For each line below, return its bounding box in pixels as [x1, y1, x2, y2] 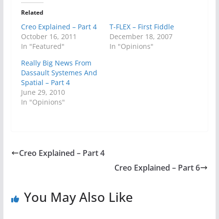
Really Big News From [21, 58, 91, 67]
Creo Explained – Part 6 [114, 162, 200, 173]
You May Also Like [23, 188, 133, 206]
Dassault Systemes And [21, 67, 97, 77]
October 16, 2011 [21, 31, 77, 41]
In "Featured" [21, 41, 65, 51]
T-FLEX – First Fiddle [109, 22, 174, 31]
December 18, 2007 [109, 31, 173, 41]
